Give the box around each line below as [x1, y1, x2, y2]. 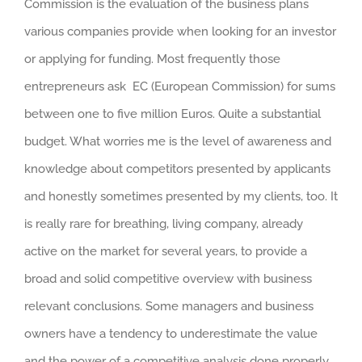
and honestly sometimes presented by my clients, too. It [24, 189, 338, 204]
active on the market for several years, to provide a [24, 244, 307, 259]
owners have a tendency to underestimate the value [24, 326, 318, 341]
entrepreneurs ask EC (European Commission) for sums [24, 79, 335, 94]
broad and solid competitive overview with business [24, 271, 312, 286]
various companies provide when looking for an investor [24, 24, 336, 39]
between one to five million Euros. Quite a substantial [24, 107, 321, 121]
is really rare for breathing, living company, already [24, 217, 303, 231]
